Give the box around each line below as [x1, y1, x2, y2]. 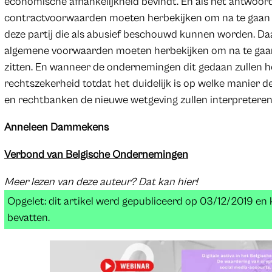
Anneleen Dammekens [4, 120, 109, 134]
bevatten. [7, 211, 50, 224]
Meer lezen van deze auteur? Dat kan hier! [4, 175, 198, 188]
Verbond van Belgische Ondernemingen [4, 148, 188, 161]
